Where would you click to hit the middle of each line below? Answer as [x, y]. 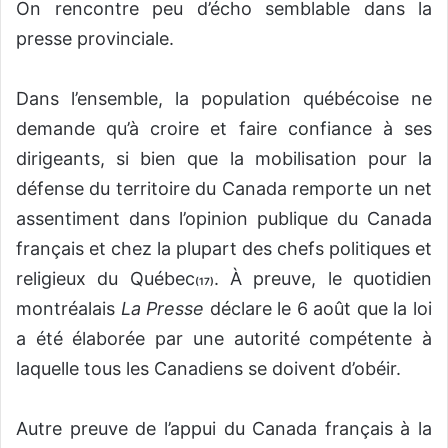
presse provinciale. [95, 39]
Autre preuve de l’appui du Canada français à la [224, 429]
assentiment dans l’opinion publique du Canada [224, 219]
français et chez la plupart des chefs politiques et [224, 249]
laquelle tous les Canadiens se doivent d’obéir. [208, 369]
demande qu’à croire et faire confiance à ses [224, 129]
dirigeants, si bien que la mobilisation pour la [224, 159]
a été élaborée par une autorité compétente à [224, 339]
